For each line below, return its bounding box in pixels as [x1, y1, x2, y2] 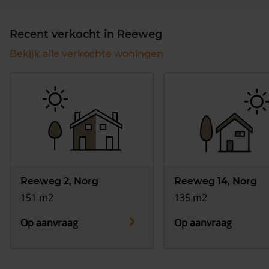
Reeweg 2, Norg [20, 175, 98, 187]
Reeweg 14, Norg [174, 175, 257, 187]
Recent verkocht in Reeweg [10, 28, 162, 41]
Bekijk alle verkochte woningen [10, 48, 163, 60]
